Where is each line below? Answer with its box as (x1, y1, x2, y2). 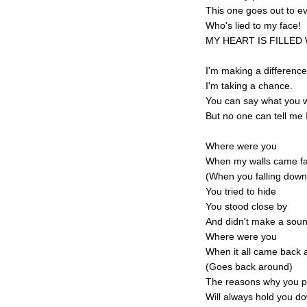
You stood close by (206, 201, 287, 212)
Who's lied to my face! (206, 20, 301, 31)
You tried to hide (206, 186, 276, 197)
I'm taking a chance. (206, 80, 293, 91)
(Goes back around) (206, 261, 293, 272)
